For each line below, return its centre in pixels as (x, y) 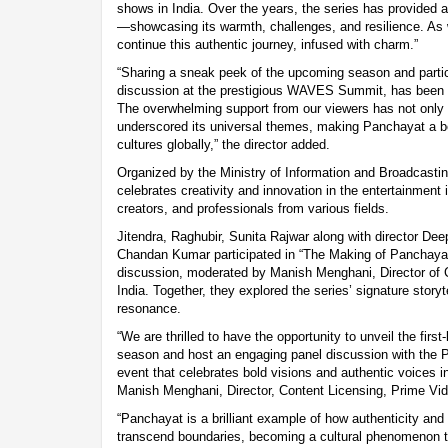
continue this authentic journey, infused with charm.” (267, 44)
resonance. (149, 308)
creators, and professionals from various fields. (253, 208)
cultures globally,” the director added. (223, 144)
